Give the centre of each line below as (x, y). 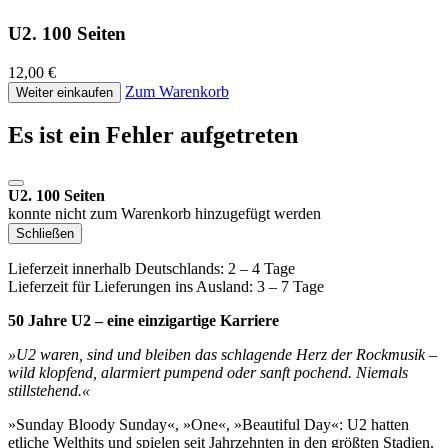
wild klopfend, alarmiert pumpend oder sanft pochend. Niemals (208, 373)
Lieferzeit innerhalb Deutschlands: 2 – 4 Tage (151, 269)
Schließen (45, 234)
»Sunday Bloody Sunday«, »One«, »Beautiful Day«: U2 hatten (208, 425)
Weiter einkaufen (64, 92)
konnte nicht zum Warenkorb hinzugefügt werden (164, 214)
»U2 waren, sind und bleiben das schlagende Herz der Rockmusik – (222, 355)
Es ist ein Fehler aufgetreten (153, 135)
